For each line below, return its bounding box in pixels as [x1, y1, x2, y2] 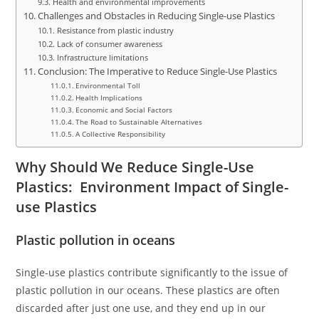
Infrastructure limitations [56, 51, 148, 63]
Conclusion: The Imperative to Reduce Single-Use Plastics [37, 65, 277, 78]
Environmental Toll [75, 80, 141, 90]
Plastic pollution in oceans [16, 231, 176, 249]
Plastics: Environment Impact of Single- [16, 177, 289, 197]
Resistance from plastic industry [56, 24, 174, 36]
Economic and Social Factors [75, 104, 173, 115]
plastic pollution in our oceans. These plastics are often [16, 283, 281, 297]
